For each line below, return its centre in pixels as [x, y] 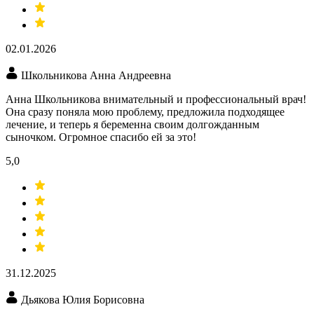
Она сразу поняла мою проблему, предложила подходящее [145, 112]
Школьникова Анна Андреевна [96, 76]
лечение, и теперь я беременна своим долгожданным [132, 125]
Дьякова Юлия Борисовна [83, 300]
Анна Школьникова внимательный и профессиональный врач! [156, 100]
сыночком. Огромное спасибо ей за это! [101, 137]
